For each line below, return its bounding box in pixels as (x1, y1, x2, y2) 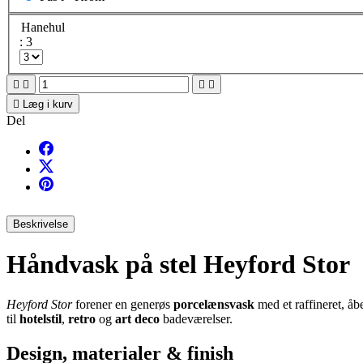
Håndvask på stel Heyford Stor (6, 250, 350, 280)
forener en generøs (72, 297, 173, 311)
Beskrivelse (13, 217, 68, 230)
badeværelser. (160, 311, 233, 326)
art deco (115, 311, 160, 326)
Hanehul (21, 20, 65, 35)
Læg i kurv (23, 98, 73, 111)
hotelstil (19, 311, 62, 326)
